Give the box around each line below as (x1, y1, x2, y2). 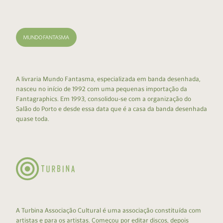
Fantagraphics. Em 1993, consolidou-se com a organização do (16, 95, 191, 103)
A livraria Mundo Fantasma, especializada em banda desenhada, (16, 75, 201, 83)
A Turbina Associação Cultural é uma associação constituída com (16, 207, 201, 215)
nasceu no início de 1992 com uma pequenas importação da (16, 85, 187, 93)
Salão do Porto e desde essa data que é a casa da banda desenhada (16, 105, 207, 113)
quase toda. (16, 115, 49, 123)
